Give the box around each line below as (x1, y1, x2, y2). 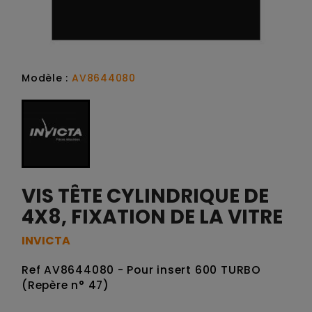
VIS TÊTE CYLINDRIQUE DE (22, 182, 269, 210)
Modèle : (22, 71, 72, 85)
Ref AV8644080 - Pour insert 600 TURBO (22, 263, 261, 277)
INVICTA (22, 233, 70, 249)
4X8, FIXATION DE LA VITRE (22, 203, 283, 231)
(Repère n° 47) (22, 278, 109, 292)
